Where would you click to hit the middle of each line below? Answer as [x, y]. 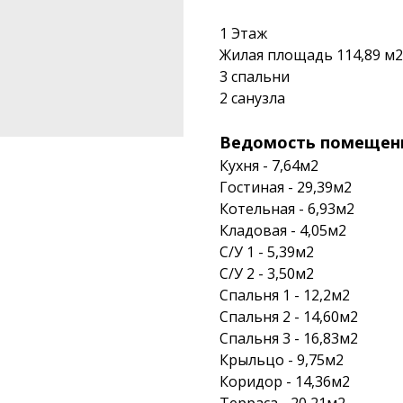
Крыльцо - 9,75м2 [282, 360]
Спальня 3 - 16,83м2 [289, 339]
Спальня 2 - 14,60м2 [289, 317]
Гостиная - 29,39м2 [286, 188]
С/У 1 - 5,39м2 [267, 252]
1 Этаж [243, 34]
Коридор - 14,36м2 [285, 382]
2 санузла [252, 99]
